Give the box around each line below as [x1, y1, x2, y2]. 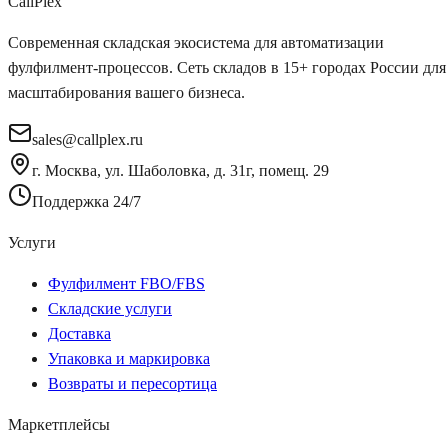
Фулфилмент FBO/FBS [48, 274, 205, 292]
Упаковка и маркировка [48, 349, 210, 367]
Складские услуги [48, 299, 172, 317]
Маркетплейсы [8, 415, 110, 433]
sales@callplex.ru [32, 130, 143, 148]
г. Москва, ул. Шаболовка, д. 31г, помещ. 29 [32, 161, 329, 179]
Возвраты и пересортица [48, 374, 217, 392]
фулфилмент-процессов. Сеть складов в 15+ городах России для [8, 58, 446, 76]
